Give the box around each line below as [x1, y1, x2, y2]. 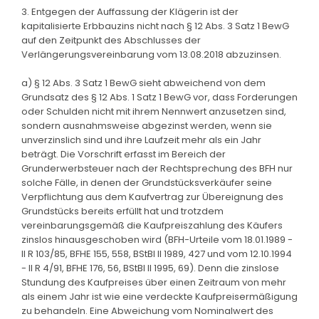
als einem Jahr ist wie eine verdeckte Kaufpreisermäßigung [21, 289, 298, 303]
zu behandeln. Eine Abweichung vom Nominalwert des [21, 303, 273, 318]
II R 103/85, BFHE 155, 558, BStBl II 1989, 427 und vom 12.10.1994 [21, 246, 292, 261]
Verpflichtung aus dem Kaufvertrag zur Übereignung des [21, 189, 283, 204]
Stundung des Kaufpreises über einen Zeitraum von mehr [21, 275, 286, 289]
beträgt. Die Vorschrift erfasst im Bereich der [21, 147, 226, 161]
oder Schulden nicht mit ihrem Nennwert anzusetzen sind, [21, 104, 286, 118]
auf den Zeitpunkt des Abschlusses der [21, 33, 201, 47]
